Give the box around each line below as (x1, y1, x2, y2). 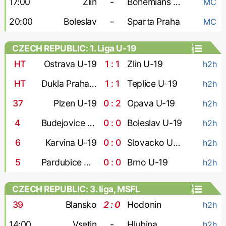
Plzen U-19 (53, 98, 97, 108)
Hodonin (127, 199, 161, 210)
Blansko (65, 199, 97, 210)
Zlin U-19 (127, 59, 163, 69)
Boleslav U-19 (127, 118, 182, 128)
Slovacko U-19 (173, 137, 180, 148)
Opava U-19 (127, 98, 175, 108)
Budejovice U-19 (87, 118, 94, 128)
